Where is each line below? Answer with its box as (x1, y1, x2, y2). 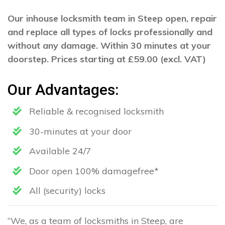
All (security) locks (27, 185, 105, 197)
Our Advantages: (8, 81, 119, 98)
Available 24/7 (27, 145, 91, 157)
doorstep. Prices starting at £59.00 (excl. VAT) (8, 53, 206, 65)
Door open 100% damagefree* (27, 165, 159, 177)
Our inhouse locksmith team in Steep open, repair (8, 13, 217, 24)
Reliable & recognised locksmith (27, 105, 164, 117)
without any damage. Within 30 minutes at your (8, 40, 211, 51)
